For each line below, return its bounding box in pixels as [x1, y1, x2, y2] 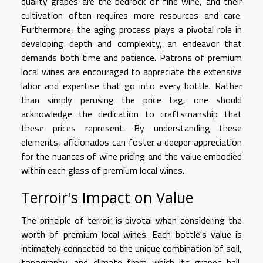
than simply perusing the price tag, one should [21, 92, 242, 107]
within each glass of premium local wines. [21, 163, 184, 177]
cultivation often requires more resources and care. [21, 8, 242, 22]
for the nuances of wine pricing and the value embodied [21, 149, 242, 163]
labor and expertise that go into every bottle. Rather [21, 78, 242, 93]
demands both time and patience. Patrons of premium [21, 50, 242, 65]
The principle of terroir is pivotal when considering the [21, 213, 242, 227]
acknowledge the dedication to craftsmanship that [21, 106, 242, 121]
